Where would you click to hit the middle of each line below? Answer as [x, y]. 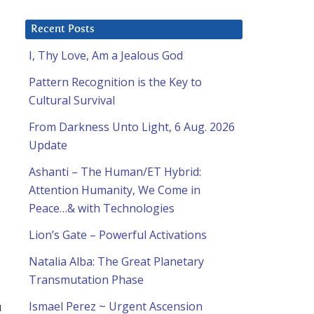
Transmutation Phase [86, 280]
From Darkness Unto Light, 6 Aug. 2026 [132, 127]
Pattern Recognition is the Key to [115, 82]
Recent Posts [63, 29]
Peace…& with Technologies [102, 209]
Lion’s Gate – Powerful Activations [118, 235]
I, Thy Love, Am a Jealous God [106, 56]
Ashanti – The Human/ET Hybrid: [115, 172]
